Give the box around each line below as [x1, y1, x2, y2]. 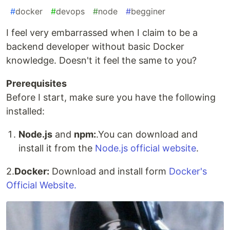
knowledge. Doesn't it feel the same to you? [6, 55, 197, 66]
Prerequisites [6, 78, 67, 89]
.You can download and [96, 129, 198, 140]
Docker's [169, 166, 207, 177]
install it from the [18, 143, 92, 154]
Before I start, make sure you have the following [6, 92, 216, 103]
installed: [6, 106, 45, 117]
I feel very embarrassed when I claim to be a [6, 27, 198, 39]
